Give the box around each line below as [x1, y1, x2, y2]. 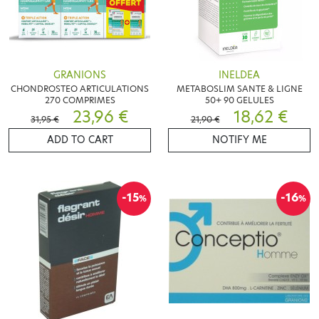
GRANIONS [53, 68, 106, 82]
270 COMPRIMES [44, 93, 115, 106]
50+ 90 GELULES [204, 93, 274, 106]
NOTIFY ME [211, 132, 267, 147]
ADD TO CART [46, 132, 113, 147]
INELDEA [219, 68, 260, 82]
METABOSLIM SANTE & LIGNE [176, 82, 303, 95]
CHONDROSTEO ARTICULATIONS [11, 82, 149, 95]
